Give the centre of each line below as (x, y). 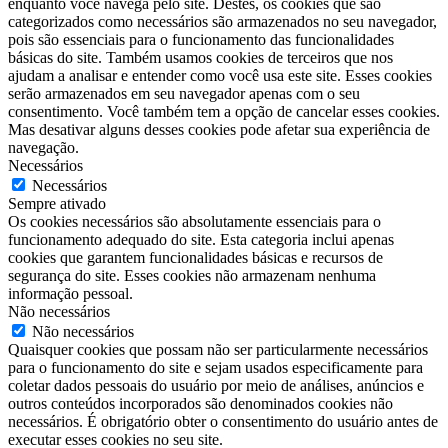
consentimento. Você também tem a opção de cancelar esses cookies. (224, 111)
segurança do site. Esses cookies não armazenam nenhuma (192, 275)
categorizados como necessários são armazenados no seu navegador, (222, 21)
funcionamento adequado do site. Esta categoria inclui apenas (201, 239)
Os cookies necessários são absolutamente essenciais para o (194, 221)
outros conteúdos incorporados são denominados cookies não (200, 403)
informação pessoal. (70, 293)
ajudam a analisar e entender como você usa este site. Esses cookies (220, 75)
